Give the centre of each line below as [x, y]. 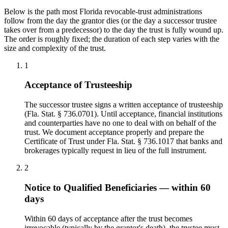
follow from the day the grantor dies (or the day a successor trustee [110, 20]
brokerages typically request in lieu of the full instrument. [116, 151]
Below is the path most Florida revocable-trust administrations [103, 11]
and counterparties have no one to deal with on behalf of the [120, 123]
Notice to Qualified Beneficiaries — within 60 [118, 187]
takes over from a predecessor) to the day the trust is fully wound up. [114, 30]
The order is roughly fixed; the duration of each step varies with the [112, 39]
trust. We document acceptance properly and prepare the [114, 132]
